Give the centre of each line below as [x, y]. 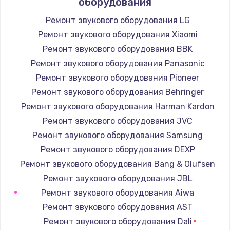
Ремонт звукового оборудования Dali [118, 221]
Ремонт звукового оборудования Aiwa [118, 193]
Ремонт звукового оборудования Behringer [118, 92]
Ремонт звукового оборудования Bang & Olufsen [118, 164]
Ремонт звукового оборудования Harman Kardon [118, 106]
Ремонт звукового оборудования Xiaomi [118, 34]
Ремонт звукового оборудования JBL [118, 178]
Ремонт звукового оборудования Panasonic [118, 63]
